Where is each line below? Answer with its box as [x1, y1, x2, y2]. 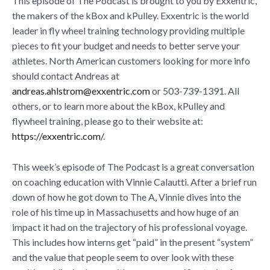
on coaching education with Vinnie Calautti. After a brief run [12, 175, 257, 187]
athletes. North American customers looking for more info [12, 55, 250, 66]
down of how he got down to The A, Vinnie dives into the [12, 190, 241, 202]
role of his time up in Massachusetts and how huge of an [12, 206, 239, 218]
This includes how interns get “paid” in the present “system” [12, 236, 253, 248]
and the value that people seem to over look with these [12, 251, 234, 263]
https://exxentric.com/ [12, 130, 103, 142]
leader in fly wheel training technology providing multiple [12, 25, 245, 36]
